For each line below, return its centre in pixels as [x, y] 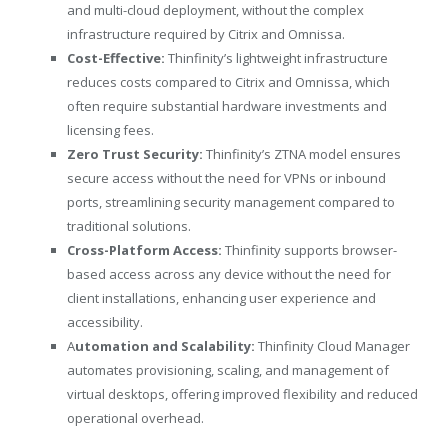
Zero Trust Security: [135, 153]
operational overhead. [135, 417]
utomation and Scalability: [165, 345]
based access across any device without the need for [229, 273]
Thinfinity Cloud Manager [332, 345]
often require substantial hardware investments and [227, 105]
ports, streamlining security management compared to [231, 201]
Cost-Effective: [116, 57]
